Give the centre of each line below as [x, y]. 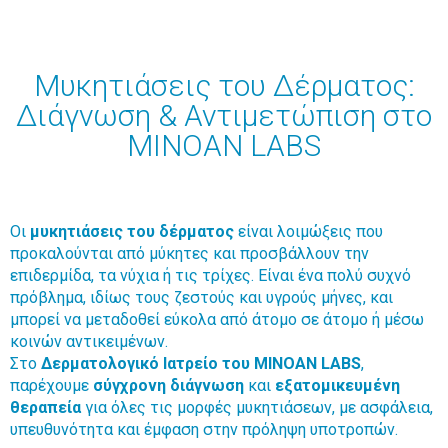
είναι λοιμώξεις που [308, 231]
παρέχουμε [51, 385]
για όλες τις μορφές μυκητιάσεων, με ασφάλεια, [257, 407]
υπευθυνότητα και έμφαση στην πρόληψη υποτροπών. [204, 429]
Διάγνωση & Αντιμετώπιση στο [224, 115]
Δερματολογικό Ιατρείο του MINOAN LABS [201, 363]
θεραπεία [45, 407]
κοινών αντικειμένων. [89, 341]
